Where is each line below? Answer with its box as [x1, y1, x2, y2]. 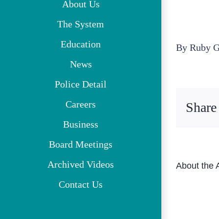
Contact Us [59, 179, 103, 190]
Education [61, 39, 101, 50]
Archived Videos [47, 159, 114, 170]
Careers [66, 99, 96, 110]
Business [63, 119, 98, 130]
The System [57, 19, 104, 30]
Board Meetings [49, 139, 112, 150]
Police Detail [55, 79, 107, 90]
